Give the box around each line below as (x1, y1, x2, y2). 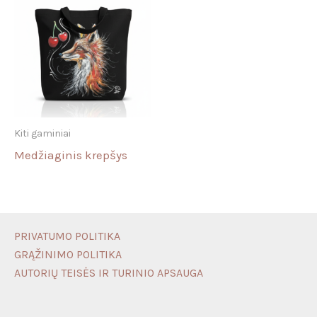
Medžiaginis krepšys (14, 147, 127, 162)
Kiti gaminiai (14, 127, 71, 139)
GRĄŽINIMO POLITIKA (14, 248, 122, 261)
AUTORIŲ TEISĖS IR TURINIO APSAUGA (14, 266, 203, 279)
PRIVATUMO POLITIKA (14, 229, 120, 243)
